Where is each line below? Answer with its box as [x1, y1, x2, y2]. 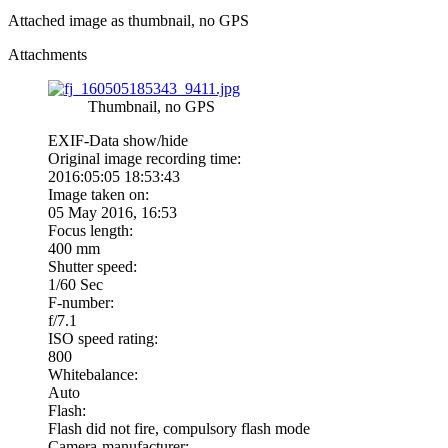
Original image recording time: [48, 149, 241, 167]
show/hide [123, 131, 188, 149]
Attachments [8, 45, 87, 63]
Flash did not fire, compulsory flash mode [48, 419, 310, 437]
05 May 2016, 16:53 [48, 203, 177, 221]
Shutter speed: [48, 257, 137, 275]
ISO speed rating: [48, 329, 158, 347]
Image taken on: [48, 185, 149, 203]
